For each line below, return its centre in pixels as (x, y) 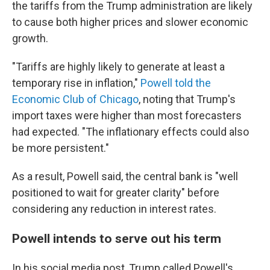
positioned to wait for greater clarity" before (116, 193)
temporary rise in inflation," (76, 83)
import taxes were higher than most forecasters (127, 115)
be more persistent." (61, 148)
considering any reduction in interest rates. (114, 209)
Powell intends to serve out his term (117, 238)
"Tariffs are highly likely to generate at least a (118, 67)
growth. (30, 38)
